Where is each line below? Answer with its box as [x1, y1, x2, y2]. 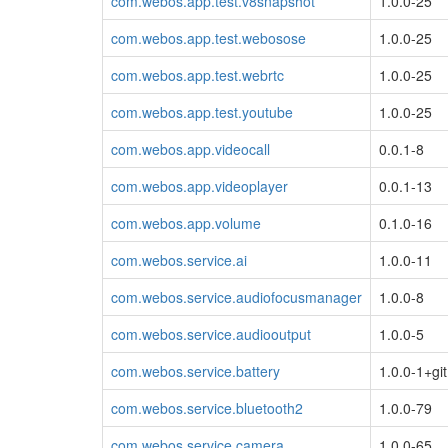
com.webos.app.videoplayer [111, 175, 288, 196]
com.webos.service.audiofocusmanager [111, 286, 362, 307]
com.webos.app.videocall [111, 138, 270, 159]
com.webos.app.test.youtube [111, 101, 293, 122]
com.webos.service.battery [111, 360, 280, 381]
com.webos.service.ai [111, 249, 247, 270]
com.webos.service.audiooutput [111, 323, 311, 344]
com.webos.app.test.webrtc [111, 64, 284, 85]
